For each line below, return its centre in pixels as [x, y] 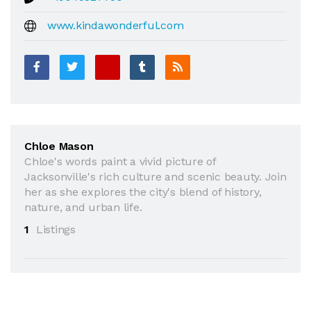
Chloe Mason [59, 146]
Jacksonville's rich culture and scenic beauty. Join [155, 176]
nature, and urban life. [83, 207]
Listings [56, 229]
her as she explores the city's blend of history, [143, 192]
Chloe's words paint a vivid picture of [120, 161]
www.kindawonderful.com [115, 25]
